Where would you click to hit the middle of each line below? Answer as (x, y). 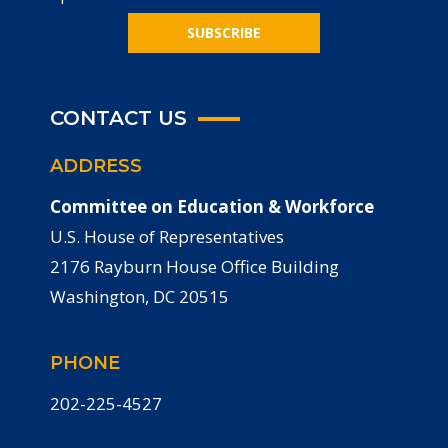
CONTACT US (118, 118)
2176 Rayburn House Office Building (194, 267)
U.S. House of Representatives (167, 237)
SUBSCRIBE (224, 33)
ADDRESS (96, 166)
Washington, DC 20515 (139, 297)
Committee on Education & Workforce (212, 207)
